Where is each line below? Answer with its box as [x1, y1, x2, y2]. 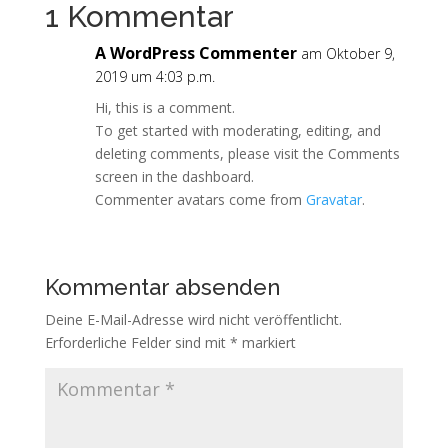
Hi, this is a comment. [94, 98, 235, 117]
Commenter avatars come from [94, 190, 306, 209]
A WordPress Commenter [94, 42, 297, 64]
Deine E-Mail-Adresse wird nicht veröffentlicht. [44, 310, 342, 329]
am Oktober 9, [300, 44, 395, 63]
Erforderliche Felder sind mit [44, 333, 230, 352]
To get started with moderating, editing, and [94, 121, 381, 140]
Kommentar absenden [44, 274, 280, 300]
